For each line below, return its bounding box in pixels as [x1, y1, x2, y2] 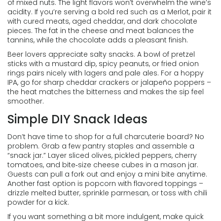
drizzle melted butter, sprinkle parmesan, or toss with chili [7, 188, 207, 198]
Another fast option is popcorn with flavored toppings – [7, 179, 203, 188]
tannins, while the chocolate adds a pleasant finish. [7, 35, 188, 45]
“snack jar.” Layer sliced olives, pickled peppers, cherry [7, 150, 197, 160]
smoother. [7, 96, 44, 106]
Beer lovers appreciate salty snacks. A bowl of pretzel [7, 49, 195, 59]
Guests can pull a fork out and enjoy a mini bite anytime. [7, 169, 207, 179]
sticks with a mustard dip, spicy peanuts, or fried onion [7, 59, 199, 69]
